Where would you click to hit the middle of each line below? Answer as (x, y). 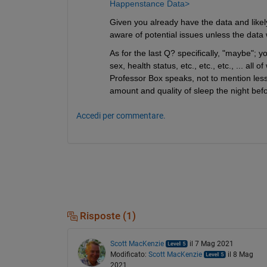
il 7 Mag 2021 (211, 244)
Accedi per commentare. (121, 115)
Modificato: (129, 255)
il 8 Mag (240, 255)
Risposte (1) (106, 216)
